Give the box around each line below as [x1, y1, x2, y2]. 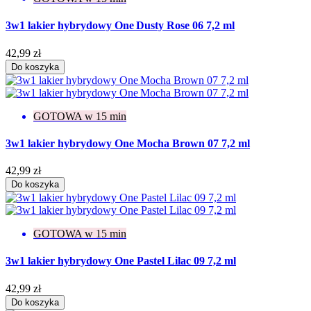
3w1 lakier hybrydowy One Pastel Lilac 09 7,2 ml [6, 255, 236, 267]
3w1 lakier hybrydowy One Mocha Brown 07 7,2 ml [6, 137, 250, 149]
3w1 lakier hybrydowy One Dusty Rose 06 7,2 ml [6, 19, 235, 32]
